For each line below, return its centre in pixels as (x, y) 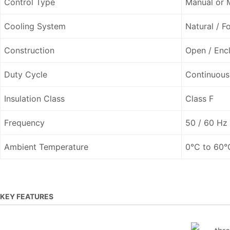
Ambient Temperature (46, 147)
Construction (29, 50)
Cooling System (35, 26)
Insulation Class (34, 98)
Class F (199, 98)
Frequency (24, 122)
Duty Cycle (26, 74)
